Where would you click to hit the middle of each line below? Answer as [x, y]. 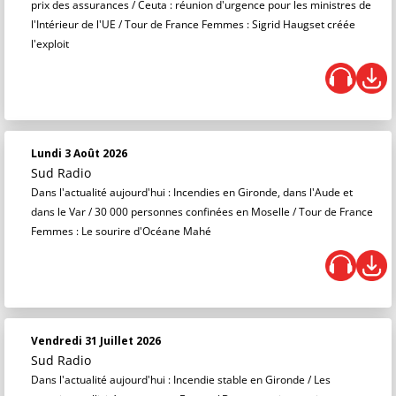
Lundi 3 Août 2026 [79, 153]
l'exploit [50, 44]
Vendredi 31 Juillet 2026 [96, 341]
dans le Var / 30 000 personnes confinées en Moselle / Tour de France [202, 212]
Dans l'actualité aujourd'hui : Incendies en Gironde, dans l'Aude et [192, 192]
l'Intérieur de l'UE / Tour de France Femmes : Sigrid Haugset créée [193, 24]
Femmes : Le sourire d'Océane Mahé [121, 231]
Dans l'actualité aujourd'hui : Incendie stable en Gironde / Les [181, 380]
